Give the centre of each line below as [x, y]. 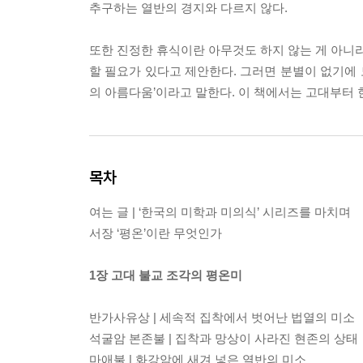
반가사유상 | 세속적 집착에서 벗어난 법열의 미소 [222, 318]
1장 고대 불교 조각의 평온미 [166, 275]
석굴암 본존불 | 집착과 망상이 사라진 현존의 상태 [224, 339]
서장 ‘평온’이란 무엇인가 [156, 233]
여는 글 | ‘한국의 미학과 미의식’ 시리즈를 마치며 [220, 212]
